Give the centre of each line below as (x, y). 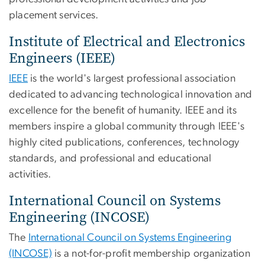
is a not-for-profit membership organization (151, 254)
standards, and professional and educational (110, 159)
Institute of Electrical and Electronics (127, 42)
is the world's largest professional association (132, 79)
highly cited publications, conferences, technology (124, 143)
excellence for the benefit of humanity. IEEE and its (123, 111)
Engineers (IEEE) (62, 58)
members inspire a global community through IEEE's (127, 127)
